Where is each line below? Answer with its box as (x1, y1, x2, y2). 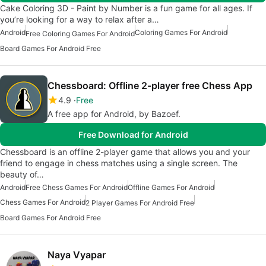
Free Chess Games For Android (26, 182, 128, 192)
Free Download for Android (78, 129, 188, 140)
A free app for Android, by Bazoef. (47, 108, 180, 119)
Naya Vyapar (47, 248, 106, 261)
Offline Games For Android (128, 182, 214, 192)
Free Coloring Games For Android (26, 28, 135, 38)
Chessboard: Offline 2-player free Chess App (47, 79, 252, 91)
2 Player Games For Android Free (85, 198, 194, 207)
